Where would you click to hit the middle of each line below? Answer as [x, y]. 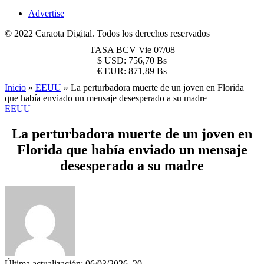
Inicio [15, 88]
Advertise [46, 13]
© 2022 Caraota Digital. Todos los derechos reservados [107, 33]
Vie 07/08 [156, 50]
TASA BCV [114, 50]
